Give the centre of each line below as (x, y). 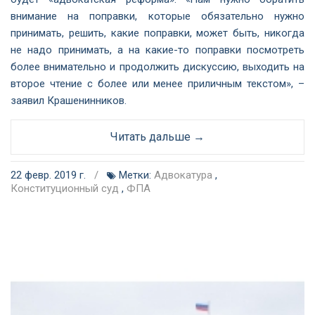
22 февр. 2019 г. (50, 175)
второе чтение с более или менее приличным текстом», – (157, 84)
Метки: (135, 175)
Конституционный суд (65, 188)
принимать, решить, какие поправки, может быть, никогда (157, 33)
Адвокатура (183, 175)
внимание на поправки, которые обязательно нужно (157, 16)
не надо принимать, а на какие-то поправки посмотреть (157, 50)
